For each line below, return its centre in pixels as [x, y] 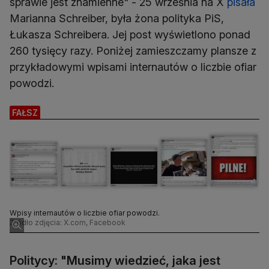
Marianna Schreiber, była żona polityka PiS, [117, 19]
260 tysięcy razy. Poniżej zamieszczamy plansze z [133, 51]
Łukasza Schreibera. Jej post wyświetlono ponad [130, 35]
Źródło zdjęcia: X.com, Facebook [68, 223]
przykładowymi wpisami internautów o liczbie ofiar [133, 67]
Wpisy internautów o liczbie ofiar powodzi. [85, 213]
